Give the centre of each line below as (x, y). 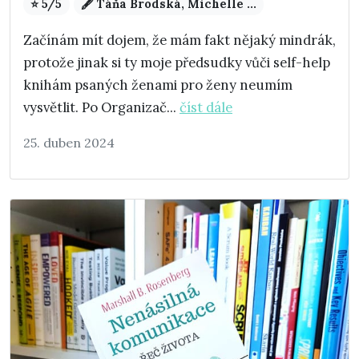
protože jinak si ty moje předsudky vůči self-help (177, 63)
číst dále (206, 108)
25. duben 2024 (69, 143)
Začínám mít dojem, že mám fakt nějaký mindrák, (179, 40)
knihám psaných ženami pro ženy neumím (158, 85)
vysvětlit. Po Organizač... (101, 108)
